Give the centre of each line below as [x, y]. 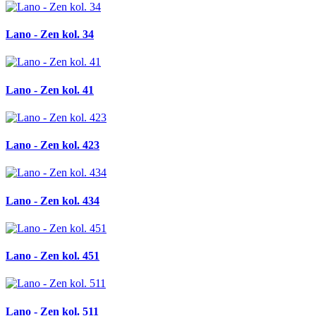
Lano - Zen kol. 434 [53, 200]
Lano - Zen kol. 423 [53, 145]
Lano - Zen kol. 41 [50, 90]
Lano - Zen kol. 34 [50, 35]
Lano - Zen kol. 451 [53, 256]
